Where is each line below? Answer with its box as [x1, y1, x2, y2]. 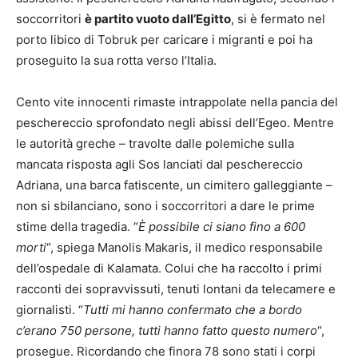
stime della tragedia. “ [16, 219, 138, 235]
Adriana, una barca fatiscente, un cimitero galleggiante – [16, 177, 332, 193]
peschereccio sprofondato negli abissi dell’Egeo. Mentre [16, 115, 334, 131]
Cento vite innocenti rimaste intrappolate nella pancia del [16, 94, 338, 110]
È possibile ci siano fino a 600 [138, 219, 305, 235]
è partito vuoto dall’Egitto [85, 11, 231, 27]
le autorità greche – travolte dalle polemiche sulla [16, 136, 294, 152]
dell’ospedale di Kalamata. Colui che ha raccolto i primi [16, 261, 322, 276]
